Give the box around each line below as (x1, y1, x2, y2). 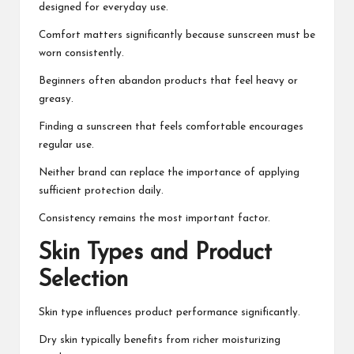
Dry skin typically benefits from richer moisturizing (39, 335, 281, 346)
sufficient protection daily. (39, 186, 164, 197)
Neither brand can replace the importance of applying (39, 168, 299, 179)
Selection (39, 269, 128, 292)
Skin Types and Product (39, 242, 272, 265)
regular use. (39, 140, 94, 151)
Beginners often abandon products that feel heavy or (39, 76, 298, 87)
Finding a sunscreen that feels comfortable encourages (39, 122, 303, 133)
